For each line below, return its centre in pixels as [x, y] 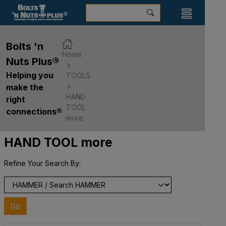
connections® [34, 111]
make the [25, 87]
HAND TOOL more [58, 142]
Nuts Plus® [33, 61]
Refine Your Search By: [42, 163]
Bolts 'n [25, 46]
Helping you [30, 75]
